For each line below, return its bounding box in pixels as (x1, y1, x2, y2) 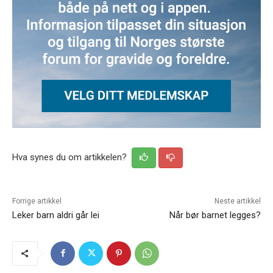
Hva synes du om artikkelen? (12, 151, 129, 163)
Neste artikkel (214, 196, 261, 205)
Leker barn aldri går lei (12, 209, 99, 221)
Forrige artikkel (12, 196, 62, 205)
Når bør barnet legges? (169, 209, 261, 221)
